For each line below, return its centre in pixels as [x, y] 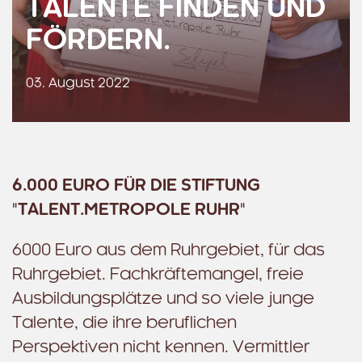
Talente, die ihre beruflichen [124, 323]
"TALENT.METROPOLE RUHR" [129, 210]
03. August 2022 [78, 83]
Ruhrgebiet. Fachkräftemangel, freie [158, 275]
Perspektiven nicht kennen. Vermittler [161, 347]
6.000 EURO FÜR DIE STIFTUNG [136, 186]
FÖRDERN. [98, 41]
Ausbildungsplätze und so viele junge [163, 299]
